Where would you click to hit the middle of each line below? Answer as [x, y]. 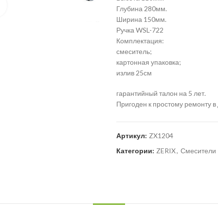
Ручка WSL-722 [140, 30]
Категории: [136, 151]
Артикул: [132, 136]
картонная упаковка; [148, 62]
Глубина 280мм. [141, 9]
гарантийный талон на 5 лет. [161, 93]
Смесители [198, 151]
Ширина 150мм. [141, 19]
